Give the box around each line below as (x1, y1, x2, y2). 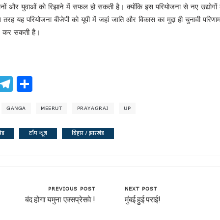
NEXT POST (125, 185, 157, 192)
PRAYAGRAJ (77, 105, 110, 111)
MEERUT (41, 105, 62, 111)
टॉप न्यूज (29, 129, 47, 137)
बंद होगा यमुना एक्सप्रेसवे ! (25, 194, 95, 204)
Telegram (13, 74, 85, 93)
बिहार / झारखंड (72, 129, 104, 137)
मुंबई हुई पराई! (125, 194, 161, 204)
